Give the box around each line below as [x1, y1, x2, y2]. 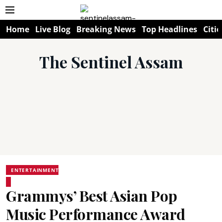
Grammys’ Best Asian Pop [6, 186, 177, 206]
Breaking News [76, 24, 136, 35]
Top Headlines [142, 24, 197, 35]
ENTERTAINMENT [11, 166, 59, 173]
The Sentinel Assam [39, 51, 183, 72]
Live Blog [35, 24, 70, 35]
